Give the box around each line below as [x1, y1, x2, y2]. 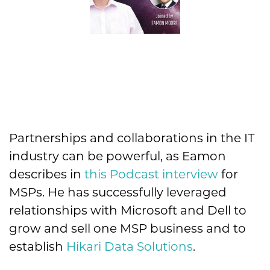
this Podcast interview [84, 166, 218, 181]
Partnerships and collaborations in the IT [9, 130, 254, 145]
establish [9, 239, 66, 254]
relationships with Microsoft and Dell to [9, 202, 246, 218]
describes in [9, 166, 84, 181]
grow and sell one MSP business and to [9, 221, 246, 236]
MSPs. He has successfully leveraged [9, 184, 227, 199]
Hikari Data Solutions [66, 239, 193, 254]
